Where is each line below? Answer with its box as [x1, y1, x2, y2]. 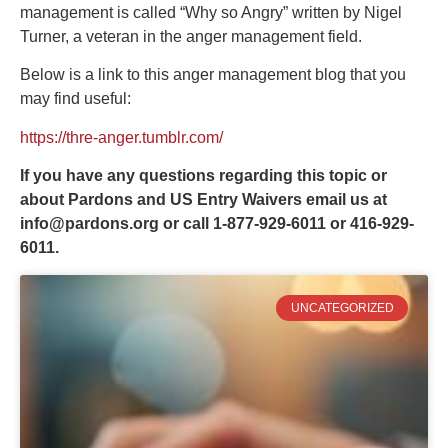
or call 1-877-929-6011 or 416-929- [159, 215, 414, 233]
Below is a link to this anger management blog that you [20, 66, 406, 84]
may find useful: [20, 90, 131, 108]
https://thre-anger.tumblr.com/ [20, 128, 223, 146]
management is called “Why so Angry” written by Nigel [20, 4, 402, 22]
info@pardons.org [20, 215, 159, 233]
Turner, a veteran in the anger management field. [20, 28, 362, 46]
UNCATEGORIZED [290, 300, 394, 315]
